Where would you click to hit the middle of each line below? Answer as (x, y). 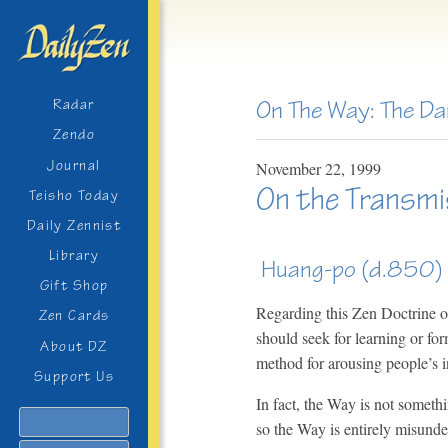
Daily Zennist (74, 225)
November (288, 168)
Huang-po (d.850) (349, 269)
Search (93, 419)
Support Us (74, 376)
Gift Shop (74, 286)
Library (74, 256)
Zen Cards (74, 316)
